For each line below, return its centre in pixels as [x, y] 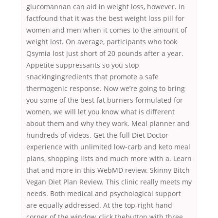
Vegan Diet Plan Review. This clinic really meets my [109, 182]
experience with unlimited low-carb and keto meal [108, 147]
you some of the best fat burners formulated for [105, 100]
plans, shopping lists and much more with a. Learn [109, 159]
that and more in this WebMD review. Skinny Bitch [108, 170]
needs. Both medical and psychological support [104, 194]
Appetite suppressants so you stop [83, 65]
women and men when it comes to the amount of [107, 30]
